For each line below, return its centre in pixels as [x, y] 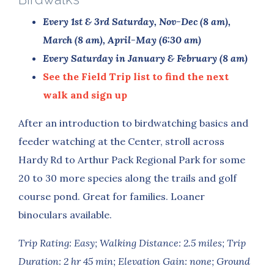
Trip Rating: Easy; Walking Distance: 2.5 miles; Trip [132, 243]
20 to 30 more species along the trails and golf [128, 178]
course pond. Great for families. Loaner [112, 196]
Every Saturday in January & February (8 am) [146, 58]
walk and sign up [85, 94]
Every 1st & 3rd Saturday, [100, 21]
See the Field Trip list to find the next [136, 76]
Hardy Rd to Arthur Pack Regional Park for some [132, 159]
